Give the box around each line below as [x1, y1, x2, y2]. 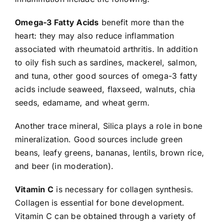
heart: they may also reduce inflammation [14, 30, 174, 41]
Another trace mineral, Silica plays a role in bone [14, 120, 202, 131]
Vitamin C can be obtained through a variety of [14, 211, 196, 221]
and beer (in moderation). [14, 161, 113, 171]
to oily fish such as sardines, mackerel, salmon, [14, 57, 198, 67]
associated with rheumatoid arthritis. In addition [14, 44, 198, 54]
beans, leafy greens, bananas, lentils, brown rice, [14, 147, 204, 158]
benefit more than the [99, 17, 184, 27]
